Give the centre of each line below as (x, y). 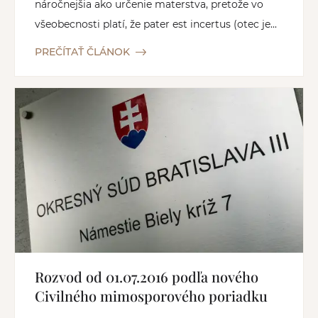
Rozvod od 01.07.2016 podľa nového (147, 277)
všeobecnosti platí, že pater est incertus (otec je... (156, 24)
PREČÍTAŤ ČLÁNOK (82, 52)
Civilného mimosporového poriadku (151, 296)
